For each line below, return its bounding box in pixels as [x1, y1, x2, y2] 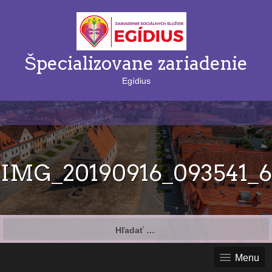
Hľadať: [2, 219, 34, 228]
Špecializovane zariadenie [24, 52, 248, 74]
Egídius [121, 75, 151, 86]
